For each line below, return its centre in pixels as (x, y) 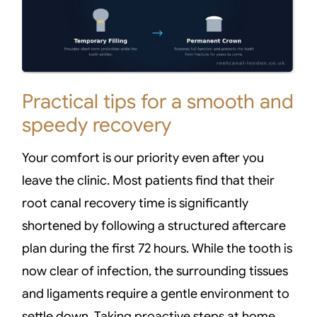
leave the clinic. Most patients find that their (149, 180)
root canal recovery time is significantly (136, 203)
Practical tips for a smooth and (158, 101)
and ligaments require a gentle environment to (156, 293)
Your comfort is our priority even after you (143, 157)
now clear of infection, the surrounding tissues (155, 271)
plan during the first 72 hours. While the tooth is (157, 248)
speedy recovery (97, 125)
